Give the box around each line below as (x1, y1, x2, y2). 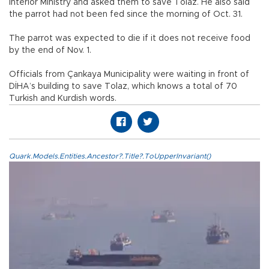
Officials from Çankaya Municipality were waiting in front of (9, 70, 249, 79)
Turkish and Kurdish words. (9, 94, 116, 103)
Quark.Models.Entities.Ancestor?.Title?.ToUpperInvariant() (9, 152, 211, 160)
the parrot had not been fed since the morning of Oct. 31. (9, 10, 243, 19)
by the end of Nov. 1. (9, 46, 91, 55)
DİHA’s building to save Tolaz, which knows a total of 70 (9, 82, 237, 91)
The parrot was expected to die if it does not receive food (9, 34, 250, 43)
